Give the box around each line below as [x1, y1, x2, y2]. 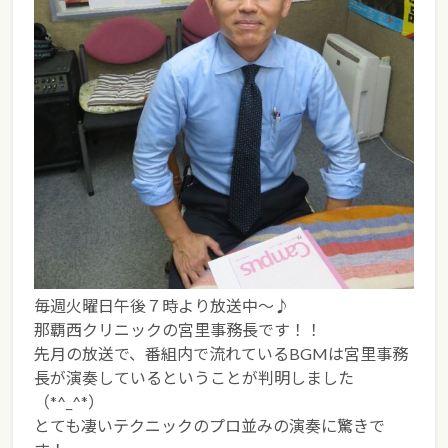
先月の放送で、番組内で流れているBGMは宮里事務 [34, 344, 409, 364]
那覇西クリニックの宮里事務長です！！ [34, 320, 323, 340]
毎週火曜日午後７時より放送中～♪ [34, 296, 291, 316]
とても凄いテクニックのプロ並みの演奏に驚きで [34, 416, 386, 436]
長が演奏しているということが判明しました [34, 368, 355, 388]
